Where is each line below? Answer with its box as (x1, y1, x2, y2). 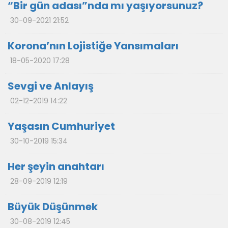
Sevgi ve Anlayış (8, 79, 94, 93)
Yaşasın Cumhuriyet (8, 119, 115, 133)
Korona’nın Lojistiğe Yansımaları (8, 39, 179, 53)
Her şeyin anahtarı (8, 159, 104, 174)
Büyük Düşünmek (8, 199, 98, 214)
